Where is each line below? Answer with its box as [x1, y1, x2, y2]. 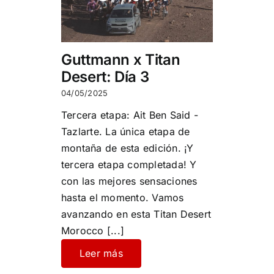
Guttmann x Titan [61, 50, 180, 68]
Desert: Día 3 [61, 67, 149, 86]
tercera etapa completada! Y [61, 158, 197, 171]
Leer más [79, 246, 123, 259]
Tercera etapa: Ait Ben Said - [61, 108, 198, 121]
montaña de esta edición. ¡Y [61, 141, 194, 154]
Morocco [61, 224, 104, 237]
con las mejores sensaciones [61, 174, 198, 187]
